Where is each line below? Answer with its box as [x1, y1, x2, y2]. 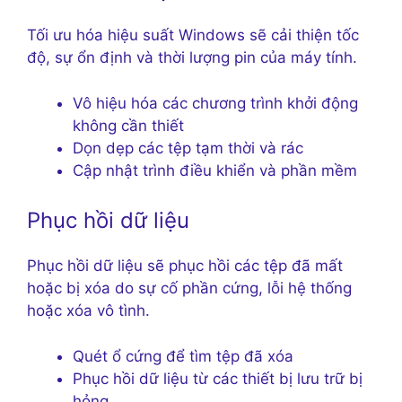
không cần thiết [73, 116, 184, 135]
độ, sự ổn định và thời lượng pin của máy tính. [27, 48, 357, 67]
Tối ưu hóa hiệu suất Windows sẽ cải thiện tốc [27, 26, 359, 45]
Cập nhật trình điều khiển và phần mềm [73, 161, 357, 179]
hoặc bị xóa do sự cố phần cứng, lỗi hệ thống [27, 279, 352, 298]
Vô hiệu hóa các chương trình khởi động [73, 93, 358, 112]
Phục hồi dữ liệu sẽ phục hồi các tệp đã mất [27, 257, 343, 275]
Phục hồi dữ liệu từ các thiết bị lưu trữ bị [73, 369, 363, 388]
